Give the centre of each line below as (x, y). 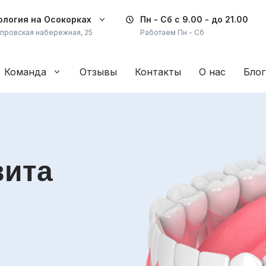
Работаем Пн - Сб (172, 32)
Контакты (158, 72)
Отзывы (98, 72)
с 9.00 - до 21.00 (211, 19)
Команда (25, 72)
